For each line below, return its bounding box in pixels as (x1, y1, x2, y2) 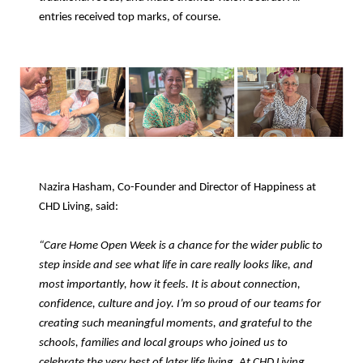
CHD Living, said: (39, 200, 118, 213)
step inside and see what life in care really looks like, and (39, 258, 313, 271)
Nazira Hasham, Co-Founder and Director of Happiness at (39, 181, 316, 194)
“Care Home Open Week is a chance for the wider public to (39, 239, 322, 252)
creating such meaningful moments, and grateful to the (39, 317, 312, 330)
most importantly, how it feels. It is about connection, (39, 278, 301, 291)
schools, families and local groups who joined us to (39, 336, 288, 349)
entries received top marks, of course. (39, 11, 221, 23)
